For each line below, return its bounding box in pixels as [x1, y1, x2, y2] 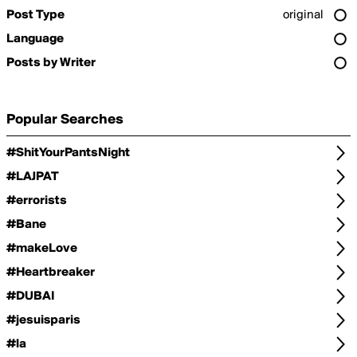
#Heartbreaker [6, 266, 95, 279]
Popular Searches [6, 112, 124, 127]
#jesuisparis [6, 314, 80, 327]
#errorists [6, 194, 67, 207]
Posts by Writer [6, 57, 96, 69]
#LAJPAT [6, 171, 59, 183]
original [283, 9, 324, 22]
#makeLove [6, 242, 77, 255]
